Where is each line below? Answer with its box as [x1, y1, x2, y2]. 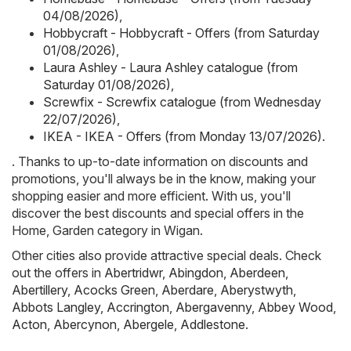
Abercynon [53, 316, 117, 332]
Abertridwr [104, 264, 162, 280]
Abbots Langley [12, 299, 100, 315]
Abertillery [12, 281, 67, 298]
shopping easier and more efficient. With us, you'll [12, 187, 291, 204]
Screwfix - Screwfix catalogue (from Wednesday [43, 93, 321, 110]
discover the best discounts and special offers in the [12, 204, 304, 221]
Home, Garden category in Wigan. [12, 222, 203, 238]
